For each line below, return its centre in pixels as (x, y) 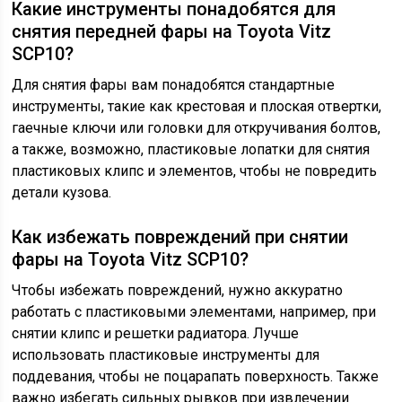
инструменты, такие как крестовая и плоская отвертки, (197, 107)
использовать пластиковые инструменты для (166, 355)
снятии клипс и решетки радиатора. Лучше (156, 334)
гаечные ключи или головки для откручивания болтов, (197, 128)
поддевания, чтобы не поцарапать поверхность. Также (196, 377)
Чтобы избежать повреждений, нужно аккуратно (178, 291)
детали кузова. (62, 193)
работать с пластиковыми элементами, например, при (194, 312)
